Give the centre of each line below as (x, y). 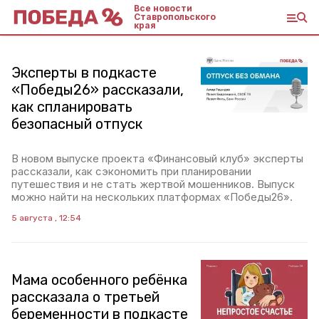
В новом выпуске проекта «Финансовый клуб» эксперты (157, 158)
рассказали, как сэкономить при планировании (131, 171)
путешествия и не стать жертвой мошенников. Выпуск (153, 184)
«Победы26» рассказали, (98, 90)
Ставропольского (175, 17)
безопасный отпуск (77, 124)
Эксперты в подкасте (84, 73)
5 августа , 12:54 (46, 218)
